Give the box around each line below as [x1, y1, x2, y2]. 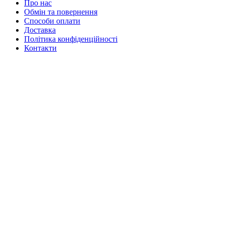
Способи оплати [24, 16, 80, 25]
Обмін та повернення [24, 7, 97, 16]
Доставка [24, 25, 56, 34]
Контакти [24, 43, 57, 52]
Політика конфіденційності [24, 34, 118, 43]
